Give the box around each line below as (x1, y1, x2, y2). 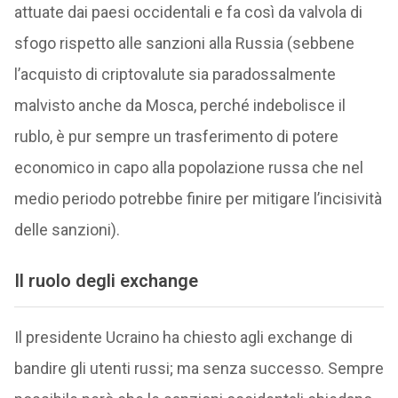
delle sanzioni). (13, 219, 120, 239)
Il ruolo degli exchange (13, 269, 198, 291)
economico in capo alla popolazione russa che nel (13, 157, 363, 177)
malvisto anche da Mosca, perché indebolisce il (13, 95, 346, 115)
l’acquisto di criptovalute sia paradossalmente (13, 64, 336, 84)
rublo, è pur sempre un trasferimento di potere (13, 126, 338, 146)
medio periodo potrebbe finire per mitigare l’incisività (13, 188, 382, 208)
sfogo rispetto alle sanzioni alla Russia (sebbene (13, 33, 354, 52)
